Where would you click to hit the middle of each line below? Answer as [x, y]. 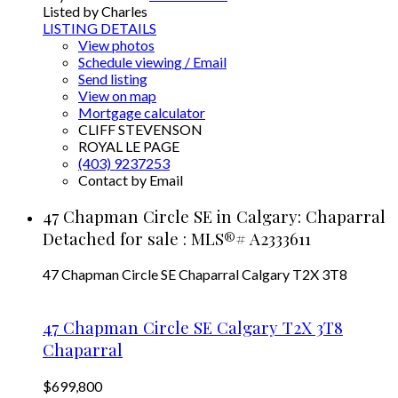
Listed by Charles [95, 11]
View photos [116, 44]
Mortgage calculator [142, 112]
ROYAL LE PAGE [129, 146]
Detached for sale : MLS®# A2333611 [177, 238]
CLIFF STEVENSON [140, 129]
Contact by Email [131, 179]
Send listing [113, 78]
